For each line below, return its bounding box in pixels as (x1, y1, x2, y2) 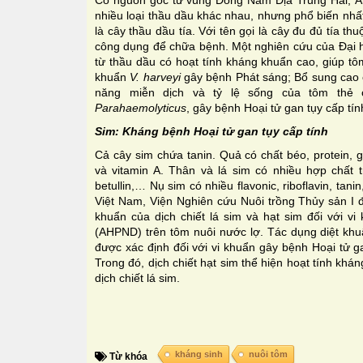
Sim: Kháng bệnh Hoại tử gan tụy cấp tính (95, 124, 328, 138)
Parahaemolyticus (95, 100, 186, 114)
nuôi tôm (249, 348, 288, 359)
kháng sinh (175, 348, 223, 359)
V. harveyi (130, 70, 185, 83)
